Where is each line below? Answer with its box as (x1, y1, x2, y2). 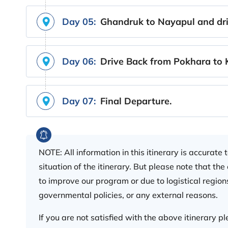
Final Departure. (100, 95, 172, 107)
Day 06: (62, 55, 96, 67)
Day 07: (62, 95, 96, 107)
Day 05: (62, 15, 96, 27)
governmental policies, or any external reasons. (39, 189, 222, 200)
